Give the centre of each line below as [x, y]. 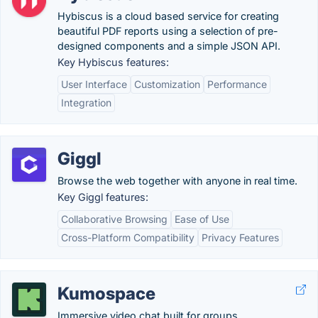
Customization [167, 84]
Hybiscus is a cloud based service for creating [168, 16]
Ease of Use [202, 219]
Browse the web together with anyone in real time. [177, 181]
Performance [237, 84]
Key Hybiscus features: [113, 62]
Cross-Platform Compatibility [128, 237]
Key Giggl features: [103, 197]
